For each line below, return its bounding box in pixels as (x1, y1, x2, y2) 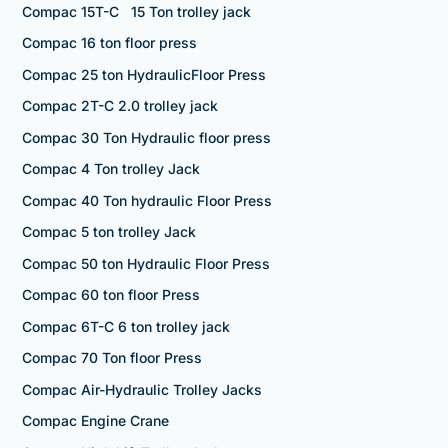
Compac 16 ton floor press (21, 34, 197, 52)
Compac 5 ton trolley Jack (21, 223, 196, 241)
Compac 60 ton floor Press (21, 286, 200, 304)
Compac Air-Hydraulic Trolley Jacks (21, 380, 262, 398)
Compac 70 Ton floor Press (21, 349, 202, 367)
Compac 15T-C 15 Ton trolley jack (21, 2, 251, 20)
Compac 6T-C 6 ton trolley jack (21, 317, 230, 335)
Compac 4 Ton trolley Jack (21, 160, 200, 178)
